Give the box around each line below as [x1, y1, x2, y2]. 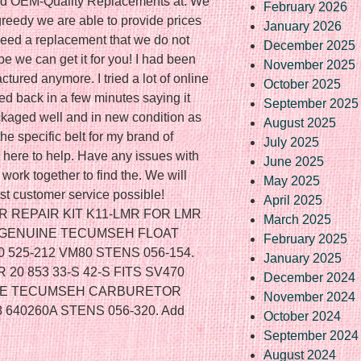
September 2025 [263, 96, 359, 110]
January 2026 [263, 19, 342, 33]
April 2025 [263, 193, 322, 207]
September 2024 [263, 328, 359, 342]
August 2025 [263, 115, 336, 130]
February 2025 [263, 231, 347, 246]
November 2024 [263, 289, 355, 304]
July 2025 [263, 135, 319, 149]
